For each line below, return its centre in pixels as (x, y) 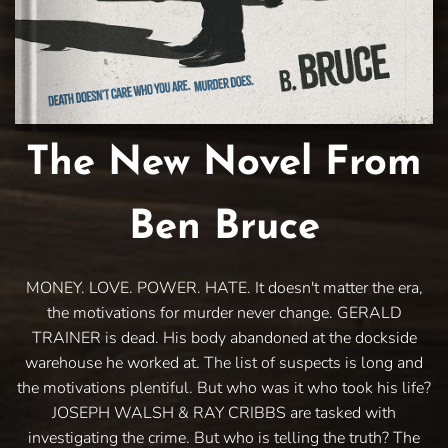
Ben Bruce (224, 227)
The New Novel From (224, 163)
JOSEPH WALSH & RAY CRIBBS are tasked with (224, 412)
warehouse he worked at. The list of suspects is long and (224, 362)
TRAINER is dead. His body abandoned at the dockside (224, 337)
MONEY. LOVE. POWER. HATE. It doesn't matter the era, (224, 287)
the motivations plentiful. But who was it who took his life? (224, 387)
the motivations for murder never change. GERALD (224, 312)
